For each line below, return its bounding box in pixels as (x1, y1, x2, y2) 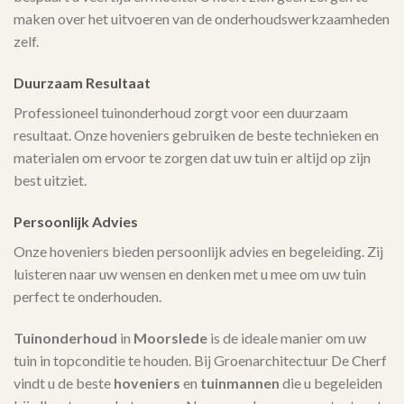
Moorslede (133, 328, 207, 346)
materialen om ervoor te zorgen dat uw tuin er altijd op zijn (14, 149, 371, 167)
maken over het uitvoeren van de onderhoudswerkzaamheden (14, 10, 390, 28)
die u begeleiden (280, 373, 382, 391)
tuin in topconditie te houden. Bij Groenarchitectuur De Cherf (14, 351, 387, 369)
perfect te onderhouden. (14, 288, 161, 306)
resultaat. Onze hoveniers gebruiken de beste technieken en (14, 126, 379, 144)
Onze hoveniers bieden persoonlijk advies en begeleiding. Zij (14, 243, 383, 261)
